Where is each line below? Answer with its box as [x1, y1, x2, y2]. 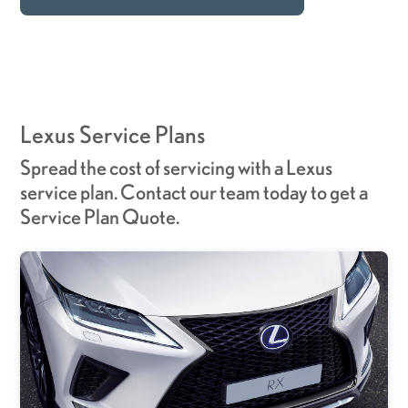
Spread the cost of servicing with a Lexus [20, 155, 333, 180]
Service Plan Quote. [20, 204, 183, 229]
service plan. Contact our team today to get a [20, 179, 369, 205]
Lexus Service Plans [20, 120, 207, 149]
